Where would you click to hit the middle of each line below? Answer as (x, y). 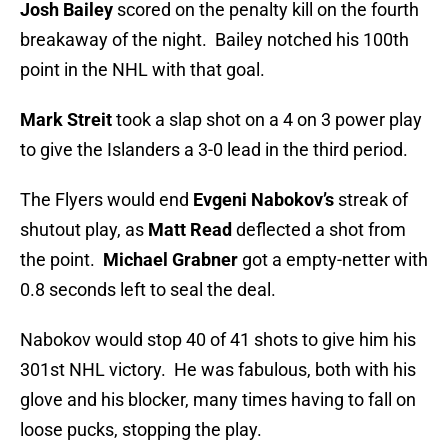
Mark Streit (66, 120)
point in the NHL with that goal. (142, 70)
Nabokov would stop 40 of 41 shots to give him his (218, 340)
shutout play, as (84, 230)
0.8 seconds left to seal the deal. (148, 290)
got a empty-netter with (333, 260)
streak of (371, 200)
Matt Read (190, 230)
